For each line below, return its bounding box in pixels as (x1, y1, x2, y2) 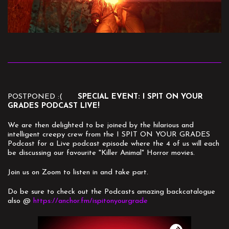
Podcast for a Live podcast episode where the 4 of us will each (8, 140, 219, 148)
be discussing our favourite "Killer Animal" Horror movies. (8, 149, 197, 157)
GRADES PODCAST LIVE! (8, 102, 102, 110)
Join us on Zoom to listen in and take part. (8, 169, 151, 177)
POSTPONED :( (8, 93, 62, 101)
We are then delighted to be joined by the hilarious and (8, 122, 194, 130)
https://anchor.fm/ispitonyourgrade (33, 197, 148, 205)
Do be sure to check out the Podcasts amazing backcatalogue (8, 188, 215, 196)
